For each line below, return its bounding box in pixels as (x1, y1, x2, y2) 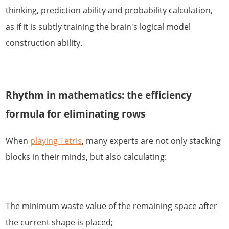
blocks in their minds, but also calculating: (6, 151, 167, 163)
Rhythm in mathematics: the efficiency (6, 88, 192, 101)
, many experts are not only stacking (82, 135, 221, 147)
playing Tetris (30, 135, 82, 147)
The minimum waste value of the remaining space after (6, 200, 218, 212)
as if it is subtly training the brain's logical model (6, 20, 191, 32)
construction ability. (6, 37, 83, 49)
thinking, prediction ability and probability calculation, (6, 4, 213, 16)
